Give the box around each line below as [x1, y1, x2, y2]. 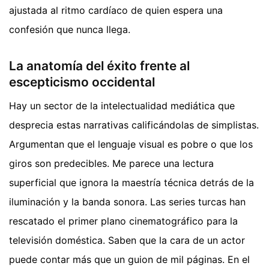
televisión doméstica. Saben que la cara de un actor [9, 234, 245, 247]
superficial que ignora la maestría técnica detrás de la [9, 177, 254, 189]
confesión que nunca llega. [9, 23, 130, 35]
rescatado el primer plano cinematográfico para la [9, 215, 238, 228]
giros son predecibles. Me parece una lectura [9, 157, 214, 170]
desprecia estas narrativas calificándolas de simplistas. [9, 119, 259, 131]
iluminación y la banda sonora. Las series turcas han [9, 196, 246, 208]
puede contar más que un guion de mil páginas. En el [9, 253, 250, 266]
